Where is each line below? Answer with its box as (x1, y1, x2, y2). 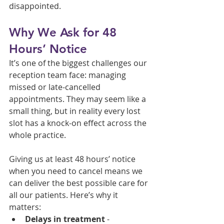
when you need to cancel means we (9, 165, 144, 176)
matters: (9, 201, 41, 212)
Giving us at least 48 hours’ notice (9, 153, 137, 164)
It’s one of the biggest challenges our (9, 57, 149, 68)
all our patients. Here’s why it (9, 189, 120, 200)
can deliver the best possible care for (9, 177, 150, 188)
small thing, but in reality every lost (9, 105, 142, 116)
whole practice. (9, 129, 66, 140)
